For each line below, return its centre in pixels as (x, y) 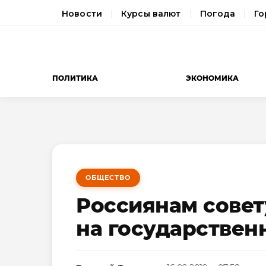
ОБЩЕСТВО (108, 178)
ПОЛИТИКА (75, 78)
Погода (218, 14)
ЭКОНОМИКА (213, 78)
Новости (82, 14)
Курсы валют (151, 14)
